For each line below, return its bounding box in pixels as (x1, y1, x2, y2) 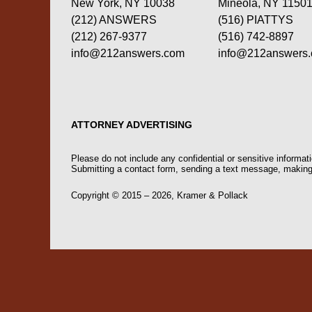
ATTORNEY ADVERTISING (71, 118, 192, 130)
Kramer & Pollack (177, 190, 248, 201)
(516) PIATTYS (218, 13, 293, 26)
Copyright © (71, 190, 119, 201)
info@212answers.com (71, 47, 185, 59)
